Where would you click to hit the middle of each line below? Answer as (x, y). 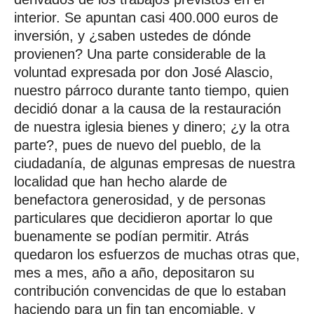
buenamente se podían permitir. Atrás (131, 236)
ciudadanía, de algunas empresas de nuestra (155, 163)
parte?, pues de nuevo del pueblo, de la (137, 145)
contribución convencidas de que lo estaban (150, 291)
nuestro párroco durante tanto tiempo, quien (151, 90)
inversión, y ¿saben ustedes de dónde (132, 35)
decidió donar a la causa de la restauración (148, 108)
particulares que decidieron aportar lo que (143, 218)
